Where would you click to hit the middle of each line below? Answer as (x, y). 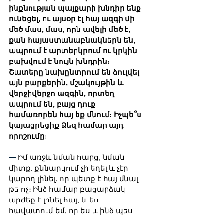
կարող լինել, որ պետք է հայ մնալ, (75, 178)
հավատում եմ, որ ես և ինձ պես (72, 210)
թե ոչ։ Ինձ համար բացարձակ (68, 189)
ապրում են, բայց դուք (53, 104)
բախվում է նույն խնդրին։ (60, 61)
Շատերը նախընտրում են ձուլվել (75, 72)
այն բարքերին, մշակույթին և (67, 82)
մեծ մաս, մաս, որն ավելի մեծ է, (70, 29)
